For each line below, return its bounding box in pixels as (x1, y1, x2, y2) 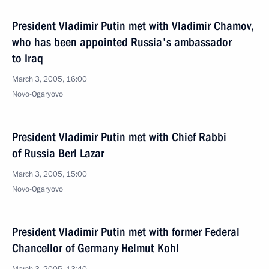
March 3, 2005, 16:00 (12, 74, 87, 85)
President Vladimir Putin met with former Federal (12, 225, 240, 239)
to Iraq (12, 51, 43, 65)
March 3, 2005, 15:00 (12, 169, 87, 180)
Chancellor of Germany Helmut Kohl (12, 241, 179, 255)
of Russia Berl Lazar (12, 146, 104, 160)
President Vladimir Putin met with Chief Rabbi (12, 130, 226, 144)
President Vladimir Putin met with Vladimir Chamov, (12, 19, 254, 33)
